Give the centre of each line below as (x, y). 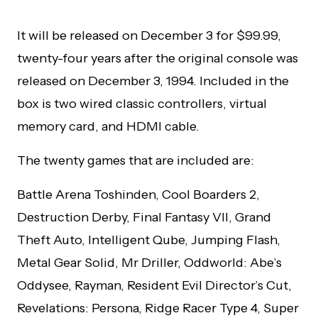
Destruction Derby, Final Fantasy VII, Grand (144, 217)
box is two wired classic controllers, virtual (142, 104)
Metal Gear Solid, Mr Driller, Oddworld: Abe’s (149, 263)
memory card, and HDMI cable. (108, 126)
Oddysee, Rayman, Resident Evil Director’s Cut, (154, 285)
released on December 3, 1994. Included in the (153, 81)
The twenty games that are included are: (136, 160)
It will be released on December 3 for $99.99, (149, 35)
